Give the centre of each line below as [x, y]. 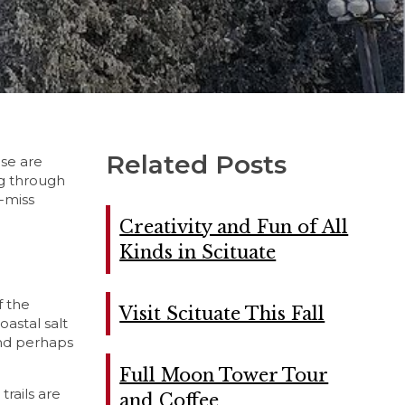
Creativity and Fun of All [234, 226]
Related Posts [197, 164]
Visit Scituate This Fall [222, 313]
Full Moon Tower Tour [224, 375]
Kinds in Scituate [198, 252]
